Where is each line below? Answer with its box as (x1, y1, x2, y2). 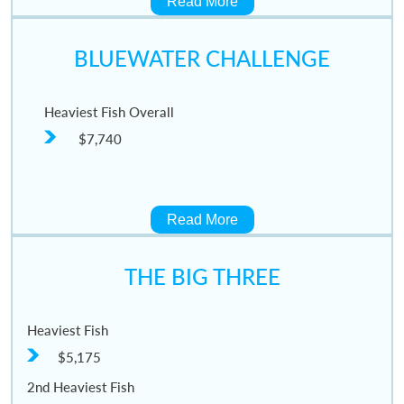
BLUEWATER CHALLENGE (74, 44, 330, 71)
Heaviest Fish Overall (43, 103, 174, 120)
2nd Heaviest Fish (26, 379, 134, 396)
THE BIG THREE (124, 263, 280, 290)
